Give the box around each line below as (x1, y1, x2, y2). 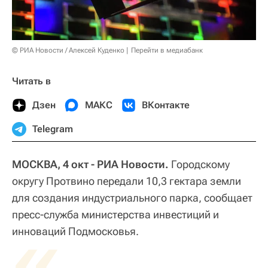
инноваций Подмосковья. (12, 225, 139, 238)
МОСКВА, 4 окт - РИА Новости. (12, 158, 169, 171)
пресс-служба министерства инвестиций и (12, 208, 219, 221)
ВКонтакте (142, 99, 190, 111)
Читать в (12, 75, 51, 87)
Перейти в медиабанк (131, 46, 203, 55)
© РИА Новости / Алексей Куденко (12, 46, 124, 55)
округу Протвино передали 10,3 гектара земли (12, 175, 241, 188)
